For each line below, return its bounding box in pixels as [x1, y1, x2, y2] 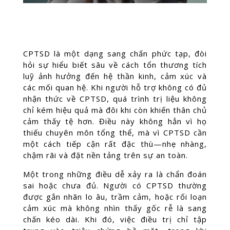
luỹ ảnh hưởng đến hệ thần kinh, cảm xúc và [23, 71, 207, 81]
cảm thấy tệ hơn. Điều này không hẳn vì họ [23, 116, 207, 126]
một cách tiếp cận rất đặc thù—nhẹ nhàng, [23, 139, 207, 149]
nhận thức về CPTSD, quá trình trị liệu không [23, 93, 207, 104]
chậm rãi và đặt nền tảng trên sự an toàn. [23, 150, 188, 160]
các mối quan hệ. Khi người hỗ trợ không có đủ [23, 82, 207, 92]
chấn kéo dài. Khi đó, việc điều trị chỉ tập [23, 214, 207, 224]
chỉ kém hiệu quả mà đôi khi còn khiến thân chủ [23, 105, 207, 115]
